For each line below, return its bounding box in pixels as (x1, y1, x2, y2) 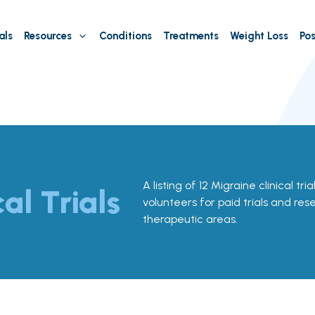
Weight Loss (229, 30, 288, 42)
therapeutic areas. (142, 212, 238, 226)
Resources (23, 30, 72, 42)
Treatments (162, 30, 219, 42)
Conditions (98, 30, 152, 42)
